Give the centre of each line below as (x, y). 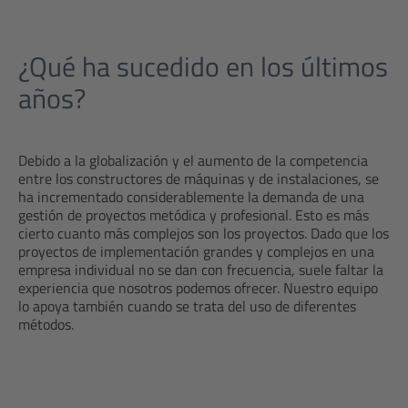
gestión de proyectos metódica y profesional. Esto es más (194, 215)
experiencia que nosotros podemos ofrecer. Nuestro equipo (198, 288)
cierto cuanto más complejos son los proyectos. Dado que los (204, 233)
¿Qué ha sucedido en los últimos (203, 66)
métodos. (46, 324)
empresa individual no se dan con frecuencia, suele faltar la (201, 270)
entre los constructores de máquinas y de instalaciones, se (199, 178)
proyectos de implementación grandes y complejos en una (196, 251)
